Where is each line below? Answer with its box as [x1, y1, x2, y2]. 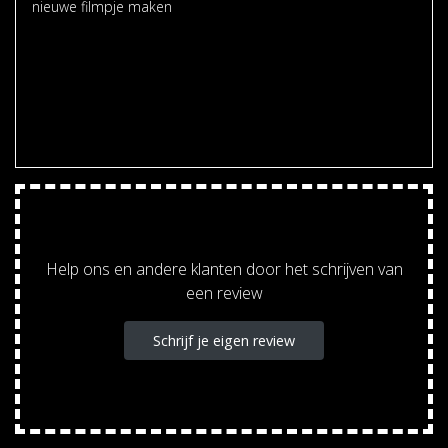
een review [185, 282, 263, 305]
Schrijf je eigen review [153, 331, 295, 351]
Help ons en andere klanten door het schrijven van [45, 258, 403, 281]
